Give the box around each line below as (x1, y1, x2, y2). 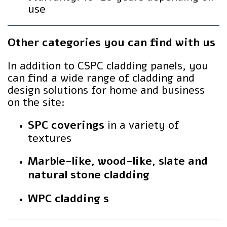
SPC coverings (28, 118, 104, 133)
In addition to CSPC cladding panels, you (8, 58, 208, 73)
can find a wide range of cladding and (8, 70, 195, 86)
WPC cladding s (28, 191, 109, 206)
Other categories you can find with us (8, 35, 215, 50)
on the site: (8, 95, 65, 110)
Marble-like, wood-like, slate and (28, 154, 208, 169)
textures (28, 131, 71, 146)
